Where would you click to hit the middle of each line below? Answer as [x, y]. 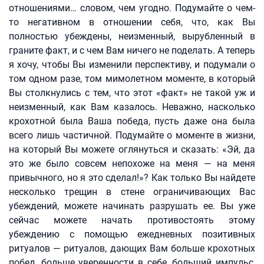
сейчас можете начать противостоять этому [132, 220]
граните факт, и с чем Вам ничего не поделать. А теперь [132, 50]
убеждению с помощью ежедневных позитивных [132, 234]
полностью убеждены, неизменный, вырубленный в [132, 36]
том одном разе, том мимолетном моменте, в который [132, 79]
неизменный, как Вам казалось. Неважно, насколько [132, 107]
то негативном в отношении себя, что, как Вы [132, 22]
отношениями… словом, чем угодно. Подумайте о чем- [132, 8]
